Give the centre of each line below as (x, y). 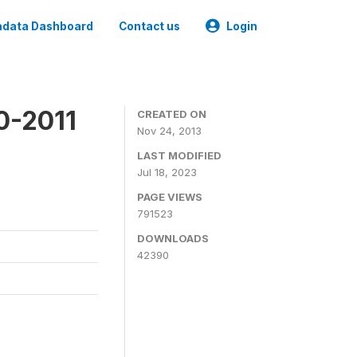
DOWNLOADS (173, 238)
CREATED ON (172, 114)
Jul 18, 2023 (167, 172)
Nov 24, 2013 (169, 131)
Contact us (149, 26)
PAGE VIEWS (170, 197)
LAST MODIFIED (179, 155)
